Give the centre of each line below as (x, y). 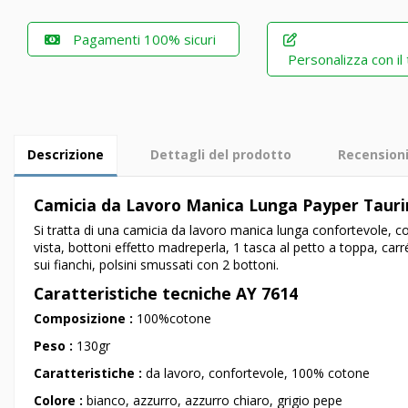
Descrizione (66, 155)
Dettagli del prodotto (221, 155)
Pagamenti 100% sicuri (145, 40)
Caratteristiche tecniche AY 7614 (166, 293)
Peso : (55, 345)
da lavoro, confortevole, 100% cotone (260, 373)
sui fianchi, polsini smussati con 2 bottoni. (156, 265)
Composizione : (85, 318)
